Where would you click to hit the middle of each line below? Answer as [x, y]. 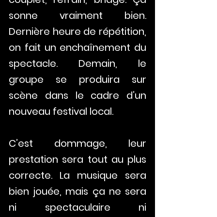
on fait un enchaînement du [77, 47]
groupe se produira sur [77, 79]
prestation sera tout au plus [77, 159]
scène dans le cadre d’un [77, 95]
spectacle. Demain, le [77, 63]
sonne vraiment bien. [77, 15]
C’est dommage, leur [77, 143]
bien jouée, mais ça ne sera [77, 191]
